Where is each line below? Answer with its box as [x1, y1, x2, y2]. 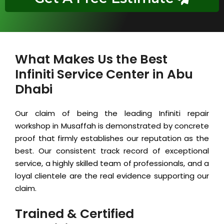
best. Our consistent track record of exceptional [15, 145, 209, 156]
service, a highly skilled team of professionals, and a [15, 158, 209, 169]
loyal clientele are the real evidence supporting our [15, 170, 209, 181]
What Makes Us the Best [15, 50, 167, 68]
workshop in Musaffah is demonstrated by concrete [15, 120, 209, 131]
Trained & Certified [15, 205, 134, 223]
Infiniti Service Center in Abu [15, 65, 193, 83]
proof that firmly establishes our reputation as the [15, 133, 209, 144]
